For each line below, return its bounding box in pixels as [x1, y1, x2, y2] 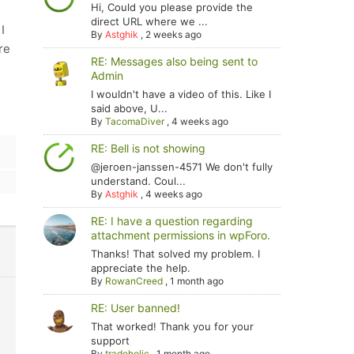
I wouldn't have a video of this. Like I [91, 88, 272, 100]
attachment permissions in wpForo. [91, 228, 271, 242]
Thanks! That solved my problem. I [91, 247, 261, 260]
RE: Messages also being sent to [91, 55, 258, 68]
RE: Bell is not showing [91, 141, 206, 155]
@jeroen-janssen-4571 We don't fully [91, 160, 273, 173]
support [91, 334, 130, 347]
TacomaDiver [105, 115, 165, 127]
